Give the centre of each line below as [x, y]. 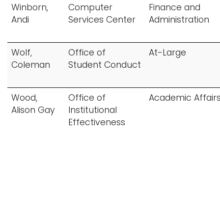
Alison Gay [33, 110]
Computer [90, 7]
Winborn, [30, 7]
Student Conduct [105, 65]
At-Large [167, 53]
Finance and [175, 7]
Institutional [93, 110]
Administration [179, 20]
